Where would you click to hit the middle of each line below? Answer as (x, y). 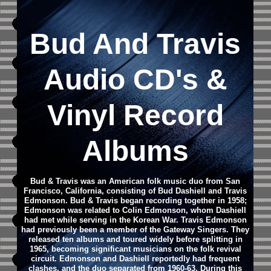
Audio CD (109, 80)
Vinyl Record (135, 115)
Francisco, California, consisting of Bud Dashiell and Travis (135, 191)
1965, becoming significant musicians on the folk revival (135, 249)
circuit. (45, 259)
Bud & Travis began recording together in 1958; (158, 201)
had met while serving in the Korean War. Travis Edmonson (135, 220)
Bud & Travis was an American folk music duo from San (135, 181)
